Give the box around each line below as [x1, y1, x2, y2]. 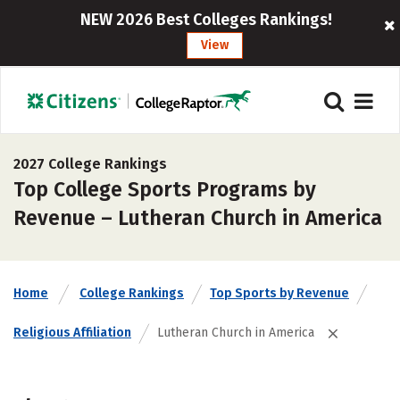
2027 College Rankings [13, 155, 167, 172]
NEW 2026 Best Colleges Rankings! [79, 10, 332, 29]
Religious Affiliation [13, 325, 131, 340]
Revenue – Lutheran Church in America [13, 205, 382, 230]
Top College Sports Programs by [13, 177, 316, 202]
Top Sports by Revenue [210, 286, 349, 301]
